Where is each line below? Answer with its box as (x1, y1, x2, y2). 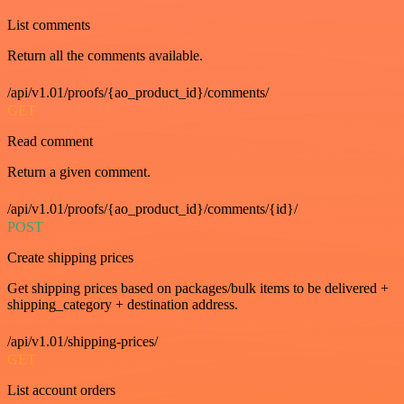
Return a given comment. (7, 164, 151, 180)
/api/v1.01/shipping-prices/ (7, 334, 158, 350)
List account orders (7, 382, 115, 399)
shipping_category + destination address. (7, 297, 238, 313)
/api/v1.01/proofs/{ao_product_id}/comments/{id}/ (7, 201, 298, 217)
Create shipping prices (7, 250, 133, 266)
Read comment (7, 133, 93, 150)
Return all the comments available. (7, 48, 203, 64)
